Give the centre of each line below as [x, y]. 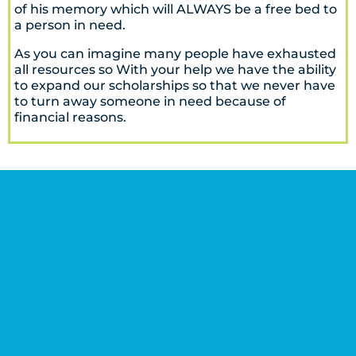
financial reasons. [70, 117]
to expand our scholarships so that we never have [175, 85]
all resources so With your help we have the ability [175, 70]
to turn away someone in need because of [150, 101]
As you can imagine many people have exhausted [175, 54]
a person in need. [70, 25]
